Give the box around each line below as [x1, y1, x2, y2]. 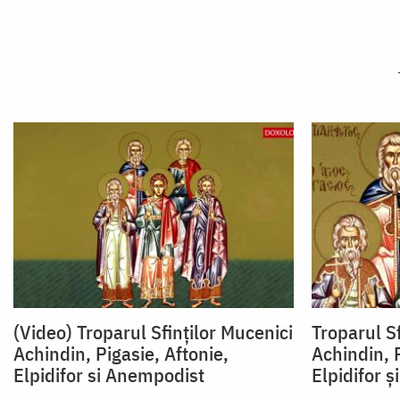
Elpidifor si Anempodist [13, 362, 204, 388]
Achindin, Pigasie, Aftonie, [13, 340, 229, 367]
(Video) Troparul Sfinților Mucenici [13, 319, 293, 346]
